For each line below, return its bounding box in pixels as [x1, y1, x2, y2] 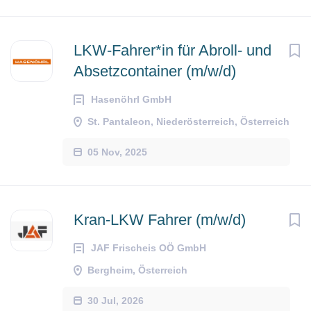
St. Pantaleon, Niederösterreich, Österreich [87, 116, 289, 127]
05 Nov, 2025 [87, 146, 147, 158]
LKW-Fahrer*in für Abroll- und [74, 42, 271, 59]
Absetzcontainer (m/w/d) [74, 62, 236, 80]
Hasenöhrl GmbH [91, 94, 171, 105]
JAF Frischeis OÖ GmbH [91, 242, 206, 253]
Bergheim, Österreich [87, 264, 187, 276]
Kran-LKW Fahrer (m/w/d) [74, 211, 246, 228]
